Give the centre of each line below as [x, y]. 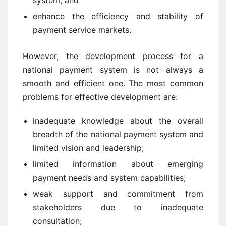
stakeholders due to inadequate [118, 207]
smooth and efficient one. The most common [113, 83]
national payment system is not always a [113, 70]
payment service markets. [82, 30]
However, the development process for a [113, 56]
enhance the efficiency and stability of [118, 16]
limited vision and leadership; [88, 148]
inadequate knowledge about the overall [118, 121]
